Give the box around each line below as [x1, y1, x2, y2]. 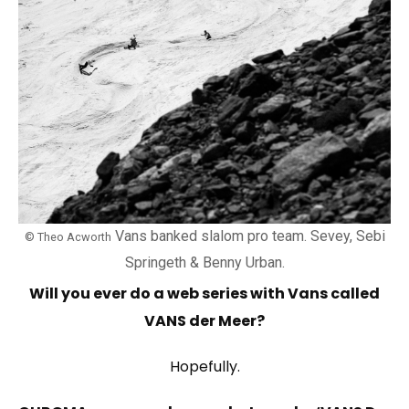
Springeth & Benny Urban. [124, 254, 285, 272]
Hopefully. [169, 356, 240, 378]
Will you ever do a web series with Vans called [29, 283, 380, 305]
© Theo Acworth [24, 230, 111, 245]
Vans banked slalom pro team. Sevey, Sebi [110, 227, 385, 246]
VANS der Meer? [144, 310, 265, 332]
